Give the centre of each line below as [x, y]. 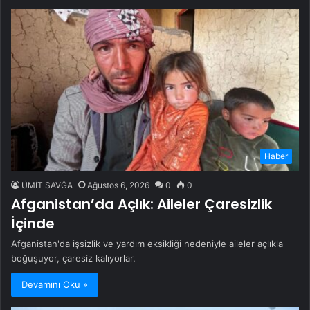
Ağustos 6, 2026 [118, 185]
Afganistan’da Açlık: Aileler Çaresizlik [142, 204]
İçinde [33, 224]
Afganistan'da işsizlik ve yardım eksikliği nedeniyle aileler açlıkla [147, 244]
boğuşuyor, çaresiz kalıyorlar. [73, 258]
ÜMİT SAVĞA [47, 185]
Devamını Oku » [55, 285]
